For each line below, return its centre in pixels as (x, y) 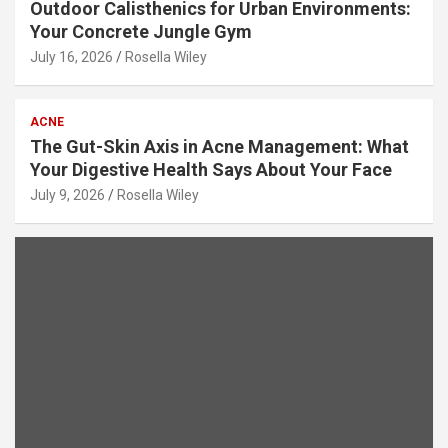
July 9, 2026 (67, 194)
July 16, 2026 (71, 56)
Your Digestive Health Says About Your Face (211, 169)
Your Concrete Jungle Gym (141, 31)
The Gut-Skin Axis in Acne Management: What (219, 146)
